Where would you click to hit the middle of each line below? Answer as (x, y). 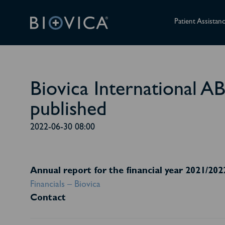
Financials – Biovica (65, 185)
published (68, 111)
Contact (48, 199)
